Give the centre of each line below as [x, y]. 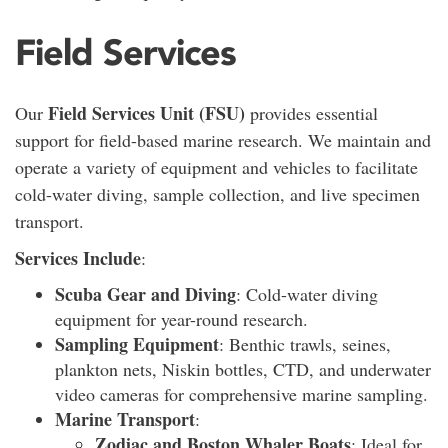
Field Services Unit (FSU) [146, 112]
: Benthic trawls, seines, [305, 343]
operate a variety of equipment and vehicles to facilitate [216, 166]
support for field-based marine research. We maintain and [223, 139]
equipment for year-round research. [181, 318]
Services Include [78, 257]
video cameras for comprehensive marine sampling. [241, 393]
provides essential [311, 112]
